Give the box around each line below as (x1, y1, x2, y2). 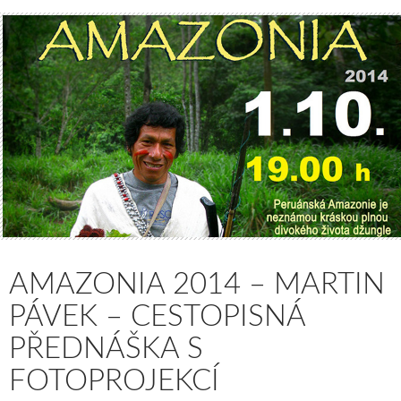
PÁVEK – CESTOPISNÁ (9, 301, 305, 331)
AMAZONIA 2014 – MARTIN (9, 269, 385, 299)
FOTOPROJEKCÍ (9, 365, 219, 396)
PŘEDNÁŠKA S (9, 333, 203, 363)
